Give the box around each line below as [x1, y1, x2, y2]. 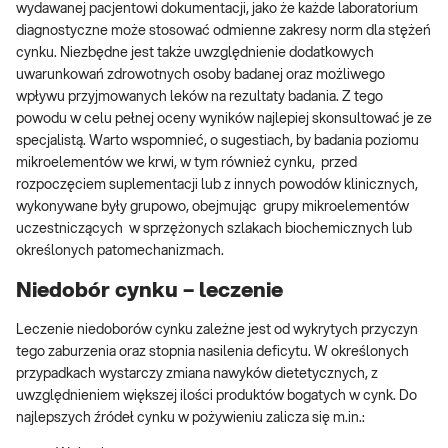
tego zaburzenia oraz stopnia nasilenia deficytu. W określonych [16, 345, 409, 360]
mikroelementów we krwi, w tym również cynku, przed [16, 156, 357, 171]
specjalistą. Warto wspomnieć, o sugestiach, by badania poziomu [16, 134, 419, 149]
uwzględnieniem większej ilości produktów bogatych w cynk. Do [16, 389, 417, 404]
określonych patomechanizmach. [16, 244, 224, 259]
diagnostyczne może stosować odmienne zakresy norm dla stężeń [16, 24, 431, 39]
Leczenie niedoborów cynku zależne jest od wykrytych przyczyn [16, 323, 418, 338]
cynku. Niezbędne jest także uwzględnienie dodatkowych [16, 46, 374, 61]
